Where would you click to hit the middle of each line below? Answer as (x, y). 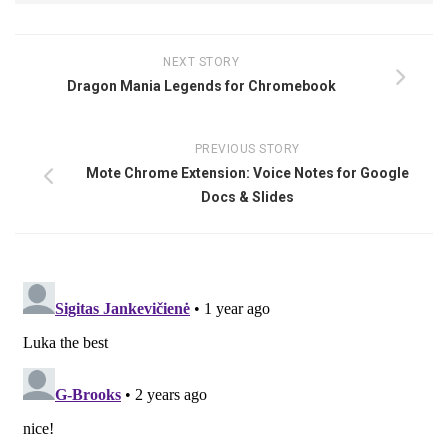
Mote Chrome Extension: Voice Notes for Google (247, 172)
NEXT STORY (201, 61)
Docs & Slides (247, 196)
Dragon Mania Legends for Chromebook (201, 85)
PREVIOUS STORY (247, 148)
